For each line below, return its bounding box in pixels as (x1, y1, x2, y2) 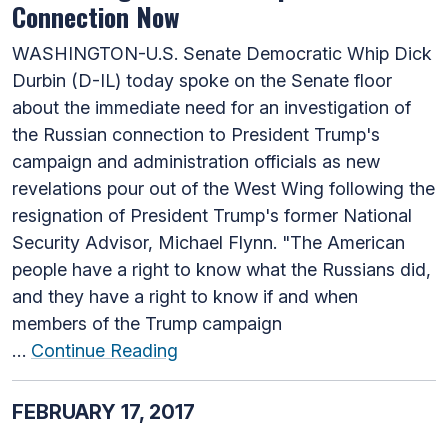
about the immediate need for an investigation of (12, 96, 411, 118)
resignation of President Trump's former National (12, 204, 412, 226)
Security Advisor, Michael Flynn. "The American (12, 231, 405, 253)
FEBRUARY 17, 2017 (12, 399, 195, 424)
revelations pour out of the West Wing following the (12, 177, 435, 199)
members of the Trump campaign (12, 312, 282, 334)
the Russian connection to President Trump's (12, 123, 380, 145)
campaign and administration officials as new (12, 150, 380, 172)
